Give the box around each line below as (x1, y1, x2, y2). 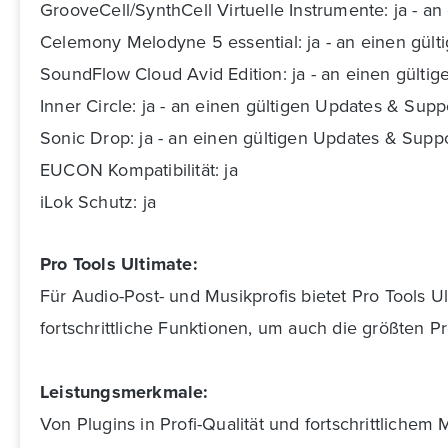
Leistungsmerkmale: (40, 379, 209, 406)
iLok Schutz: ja (40, 189, 156, 215)
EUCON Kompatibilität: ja (40, 157, 238, 183)
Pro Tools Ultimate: (40, 251, 198, 278)
